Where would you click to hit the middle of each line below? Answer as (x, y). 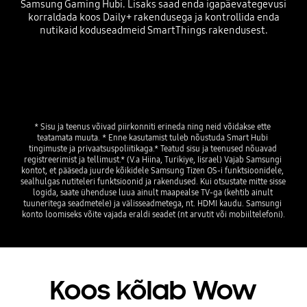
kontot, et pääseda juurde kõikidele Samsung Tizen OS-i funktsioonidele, (152, 170)
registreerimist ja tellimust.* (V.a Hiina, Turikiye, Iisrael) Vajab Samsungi (152, 159)
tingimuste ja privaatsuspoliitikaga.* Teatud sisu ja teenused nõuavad (152, 148)
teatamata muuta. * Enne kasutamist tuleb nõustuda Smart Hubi (152, 137)
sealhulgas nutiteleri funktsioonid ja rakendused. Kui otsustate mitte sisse (153, 181)
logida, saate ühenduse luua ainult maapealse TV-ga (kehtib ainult (152, 192)
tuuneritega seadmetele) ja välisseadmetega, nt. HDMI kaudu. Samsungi (152, 203)
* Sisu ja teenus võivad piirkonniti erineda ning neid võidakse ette (152, 126)
